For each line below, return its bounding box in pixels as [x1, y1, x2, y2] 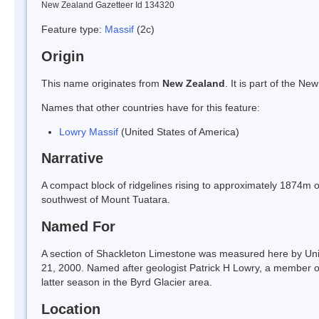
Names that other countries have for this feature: [41, 101, 260, 113]
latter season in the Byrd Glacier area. [41, 276, 212, 288]
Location [41, 300, 100, 317]
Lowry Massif [59, 125, 118, 137]
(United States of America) [118, 125, 239, 137]
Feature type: [41, 23, 105, 35]
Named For [41, 219, 115, 235]
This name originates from [41, 77, 162, 89]
